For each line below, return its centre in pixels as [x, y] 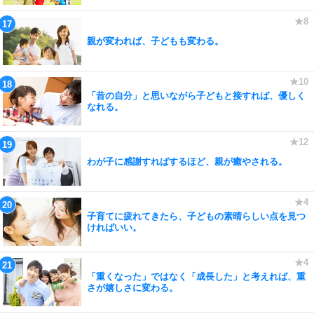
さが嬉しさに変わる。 [132, 287]
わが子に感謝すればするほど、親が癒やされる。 [187, 161]
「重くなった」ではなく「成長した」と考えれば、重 [196, 276]
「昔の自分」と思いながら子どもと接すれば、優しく [196, 95]
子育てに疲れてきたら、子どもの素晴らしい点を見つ [196, 216]
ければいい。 [114, 227]
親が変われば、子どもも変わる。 [155, 41]
